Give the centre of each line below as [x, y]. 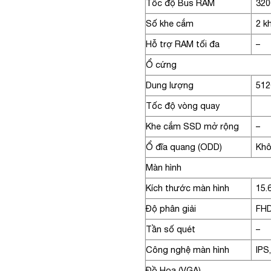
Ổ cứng [162, 64]
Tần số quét [171, 229]
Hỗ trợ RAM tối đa [183, 44]
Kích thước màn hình [188, 188]
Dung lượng [170, 85]
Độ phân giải [171, 208]
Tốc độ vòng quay [183, 105]
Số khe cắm [170, 23]
